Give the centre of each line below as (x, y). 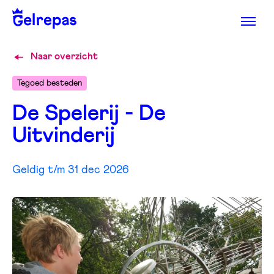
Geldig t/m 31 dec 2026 (71, 170)
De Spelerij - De (89, 114)
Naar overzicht (64, 56)
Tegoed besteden (50, 83)
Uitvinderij (64, 136)
